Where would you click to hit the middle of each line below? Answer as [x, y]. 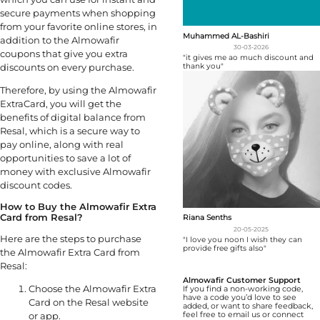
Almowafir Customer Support [241, 280]
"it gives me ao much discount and [248, 57]
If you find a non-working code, [242, 289]
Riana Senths [207, 218]
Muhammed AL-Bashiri [226, 36]
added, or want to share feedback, [247, 306]
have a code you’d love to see [239, 297]
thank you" [203, 66]
